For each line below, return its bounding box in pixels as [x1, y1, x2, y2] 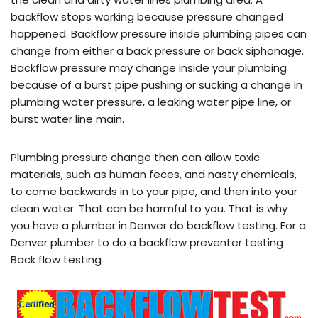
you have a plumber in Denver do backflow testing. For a [11, 217, 306, 233]
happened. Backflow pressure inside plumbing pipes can [11, 26, 307, 41]
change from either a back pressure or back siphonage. [11, 43, 304, 58]
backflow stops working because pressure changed [11, 9, 283, 24]
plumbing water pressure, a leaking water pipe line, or [11, 94, 291, 109]
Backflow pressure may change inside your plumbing [11, 60, 287, 75]
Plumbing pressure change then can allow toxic [11, 149, 260, 165]
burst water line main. [11, 111, 124, 126]
